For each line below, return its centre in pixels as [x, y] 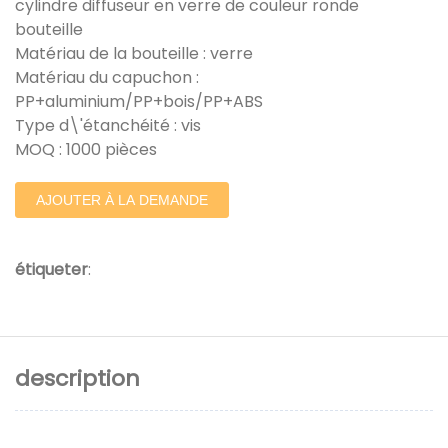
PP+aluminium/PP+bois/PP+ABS [139, 102]
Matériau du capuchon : [107, 78]
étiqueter [51, 270]
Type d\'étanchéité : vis [108, 126]
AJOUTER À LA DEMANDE [122, 200]
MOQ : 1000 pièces [86, 150]
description [77, 378]
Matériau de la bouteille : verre [134, 54]
